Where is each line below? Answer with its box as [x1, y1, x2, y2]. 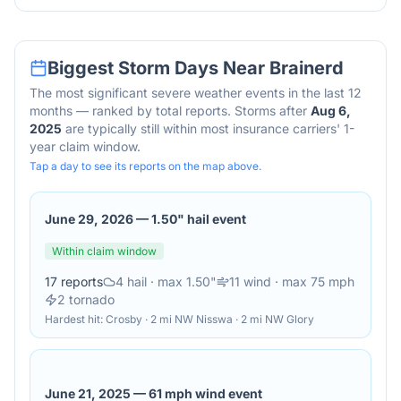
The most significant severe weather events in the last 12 [30, 85, 362, 100]
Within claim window [52, 244, 157, 258]
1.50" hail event [151, 211, 246, 226]
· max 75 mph [271, 274, 354, 289]
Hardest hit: [45, 312, 106, 326]
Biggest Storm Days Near [47, 57, 269, 79]
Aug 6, [311, 103, 351, 118]
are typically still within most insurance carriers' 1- [62, 121, 354, 136]
